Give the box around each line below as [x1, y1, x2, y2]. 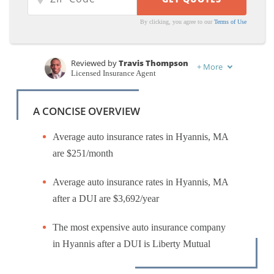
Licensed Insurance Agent [71, 69, 156, 78]
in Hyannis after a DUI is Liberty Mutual [53, 239, 210, 249]
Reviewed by [71, 57, 119, 68]
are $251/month [53, 148, 113, 158]
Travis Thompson [119, 57, 188, 68]
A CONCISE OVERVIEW [33, 104, 140, 118]
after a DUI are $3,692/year [53, 193, 159, 204]
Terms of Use [214, 18, 247, 25]
